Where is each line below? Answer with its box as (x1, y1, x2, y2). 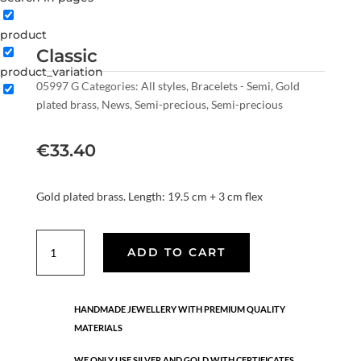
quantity (35, 249, 90, 265)
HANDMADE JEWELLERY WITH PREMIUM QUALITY (73, 304, 285, 315)
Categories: (81, 79, 141, 93)
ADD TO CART (127, 245, 226, 260)
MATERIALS (73, 322, 122, 334)
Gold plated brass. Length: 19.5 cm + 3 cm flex (35, 189, 263, 204)
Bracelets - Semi (190, 79, 271, 93)
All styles (140, 79, 186, 93)
